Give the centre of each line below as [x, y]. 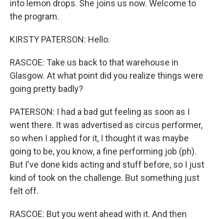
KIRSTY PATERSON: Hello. [60, 39]
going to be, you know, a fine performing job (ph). [103, 151]
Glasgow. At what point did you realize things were [107, 76]
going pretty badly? [46, 89]
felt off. [24, 191]
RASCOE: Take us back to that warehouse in [94, 62]
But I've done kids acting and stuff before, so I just [107, 164]
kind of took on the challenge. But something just [105, 178]
